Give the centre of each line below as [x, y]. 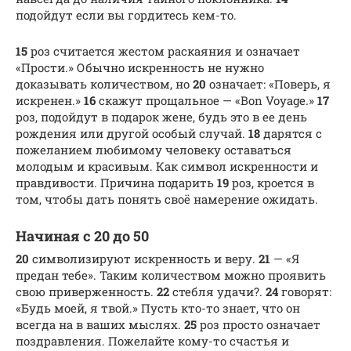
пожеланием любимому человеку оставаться [154, 149]
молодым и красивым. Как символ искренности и [167, 166]
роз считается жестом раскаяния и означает [164, 51]
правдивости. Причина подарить [116, 182]
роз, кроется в [271, 182]
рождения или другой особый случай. [132, 133]
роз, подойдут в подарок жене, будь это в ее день [161, 116]
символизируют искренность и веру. [144, 258]
